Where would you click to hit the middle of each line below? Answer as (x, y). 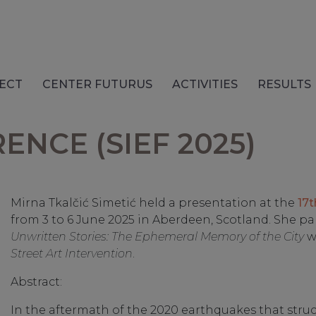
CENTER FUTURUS (97, 84)
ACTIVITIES (205, 84)
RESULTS (284, 84)
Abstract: (36, 282)
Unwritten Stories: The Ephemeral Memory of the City (157, 237)
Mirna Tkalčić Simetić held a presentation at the (154, 203)
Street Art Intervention (72, 254)
